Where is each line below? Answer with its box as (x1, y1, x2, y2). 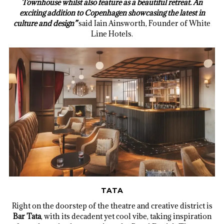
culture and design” (13, 18, 77, 28)
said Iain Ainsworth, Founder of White (78, 18, 210, 28)
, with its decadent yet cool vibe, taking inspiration (40, 211, 211, 221)
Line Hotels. (91, 28, 133, 38)
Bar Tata (12, 211, 41, 221)
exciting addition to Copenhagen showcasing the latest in (19, 7, 205, 17)
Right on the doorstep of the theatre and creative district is (11, 200, 212, 210)
